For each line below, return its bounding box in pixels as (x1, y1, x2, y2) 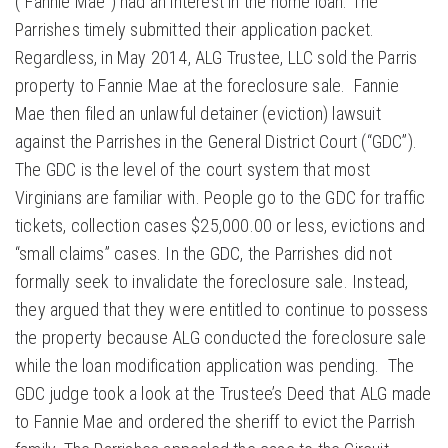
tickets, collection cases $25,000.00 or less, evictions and (15, 215, 425, 237)
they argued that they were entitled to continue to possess (15, 299, 429, 321)
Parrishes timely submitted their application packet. (15, 19, 375, 41)
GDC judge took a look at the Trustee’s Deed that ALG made (15, 383, 432, 405)
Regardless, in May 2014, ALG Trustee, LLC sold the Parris (15, 47, 418, 69)
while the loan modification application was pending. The (15, 355, 415, 377)
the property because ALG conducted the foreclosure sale (15, 327, 427, 349)
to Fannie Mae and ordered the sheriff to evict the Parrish (15, 411, 416, 433)
